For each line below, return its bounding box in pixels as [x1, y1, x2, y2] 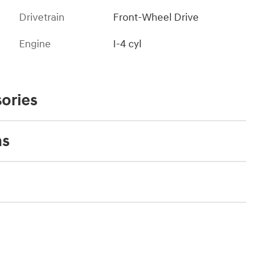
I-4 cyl [113, 37, 142, 51]
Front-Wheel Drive [113, 11, 199, 25]
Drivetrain [19, 11, 64, 25]
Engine [19, 37, 51, 51]
